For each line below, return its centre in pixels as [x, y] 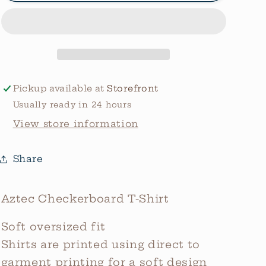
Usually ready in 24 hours [72, 104]
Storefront [133, 89]
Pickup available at [60, 89]
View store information [76, 124]
